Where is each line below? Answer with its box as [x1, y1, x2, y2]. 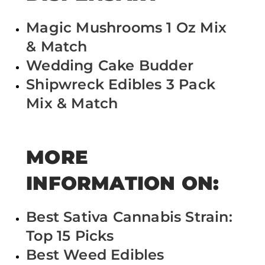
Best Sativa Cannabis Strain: [26, 208, 232, 225]
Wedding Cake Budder [26, 57, 193, 75]
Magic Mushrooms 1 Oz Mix [26, 19, 227, 37]
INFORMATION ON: [26, 171, 219, 195]
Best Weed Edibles [26, 245, 164, 263]
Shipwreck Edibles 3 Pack [26, 76, 215, 93]
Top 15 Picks [26, 227, 114, 244]
